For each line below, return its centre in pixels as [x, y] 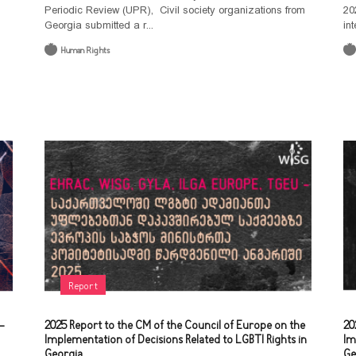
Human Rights [85, 51]
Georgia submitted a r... [99, 25]
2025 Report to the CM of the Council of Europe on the [174, 326]
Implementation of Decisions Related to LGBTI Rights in [175, 341]
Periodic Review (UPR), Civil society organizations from [174, 10]
